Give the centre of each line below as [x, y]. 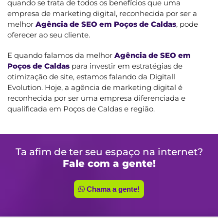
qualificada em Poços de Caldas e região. [81, 109]
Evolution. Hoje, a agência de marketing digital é [95, 87]
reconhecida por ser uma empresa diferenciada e [96, 98]
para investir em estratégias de [126, 66]
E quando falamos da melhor [61, 55]
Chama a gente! [112, 189]
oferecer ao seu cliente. [49, 35]
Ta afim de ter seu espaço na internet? [109, 152]
